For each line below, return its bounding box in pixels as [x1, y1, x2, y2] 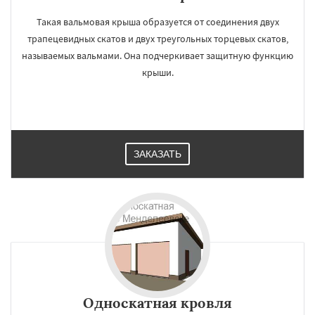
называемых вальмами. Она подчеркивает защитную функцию [22, 49, 293, 62]
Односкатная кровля [83, 294, 232, 311]
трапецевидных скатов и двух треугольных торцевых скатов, [27, 32, 288, 45]
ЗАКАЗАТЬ [134, 148, 181, 160]
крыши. [141, 66, 174, 79]
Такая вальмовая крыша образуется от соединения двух [36, 15, 279, 28]
